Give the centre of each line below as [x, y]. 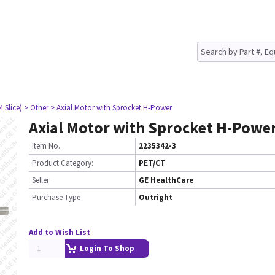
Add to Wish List [60, 232]
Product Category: [63, 163]
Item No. [46, 146]
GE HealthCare [166, 180]
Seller [41, 180]
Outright [156, 197]
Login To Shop [107, 248]
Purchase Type [56, 197]
